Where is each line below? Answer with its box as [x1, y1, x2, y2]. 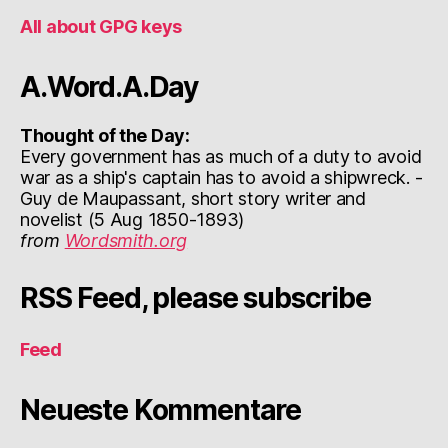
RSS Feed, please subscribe [20, 281, 371, 316]
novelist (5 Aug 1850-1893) [20, 209, 244, 231]
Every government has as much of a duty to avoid [20, 146, 422, 168]
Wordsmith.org [64, 230, 188, 252]
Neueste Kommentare [20, 393, 302, 428]
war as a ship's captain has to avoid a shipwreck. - [20, 167, 423, 189]
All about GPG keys [20, 16, 183, 38]
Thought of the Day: [20, 125, 190, 147]
